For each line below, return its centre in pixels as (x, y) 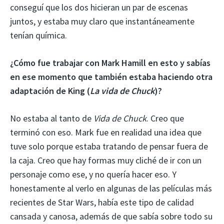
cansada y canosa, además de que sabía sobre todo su (111, 216)
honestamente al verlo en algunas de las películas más (111, 188)
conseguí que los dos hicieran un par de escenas (99, 7)
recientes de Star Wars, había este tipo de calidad (102, 202)
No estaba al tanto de (52, 118)
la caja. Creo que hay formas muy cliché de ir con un (106, 160)
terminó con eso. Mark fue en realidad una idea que (106, 132)
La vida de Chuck (122, 90)
